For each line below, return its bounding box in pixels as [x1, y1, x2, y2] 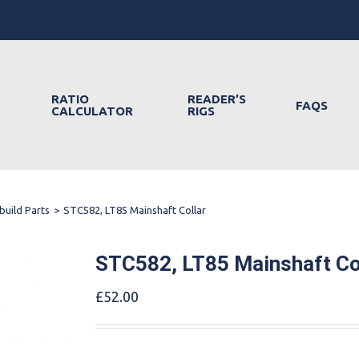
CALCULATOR [50, 104, 133, 118]
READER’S [188, 92, 247, 106]
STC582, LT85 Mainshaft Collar [63, 204, 206, 216]
